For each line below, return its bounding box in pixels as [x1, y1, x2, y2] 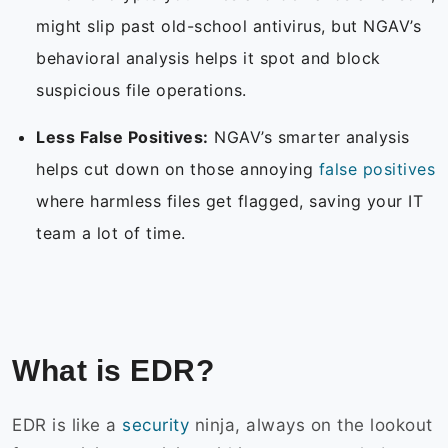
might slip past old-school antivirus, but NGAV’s [36, 16, 421, 37]
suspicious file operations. [36, 80, 252, 101]
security [122, 415, 189, 436]
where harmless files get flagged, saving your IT [36, 191, 423, 212]
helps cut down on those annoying [36, 159, 319, 180]
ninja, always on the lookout [189, 415, 433, 436]
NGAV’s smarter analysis [208, 127, 410, 148]
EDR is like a [12, 415, 122, 436]
